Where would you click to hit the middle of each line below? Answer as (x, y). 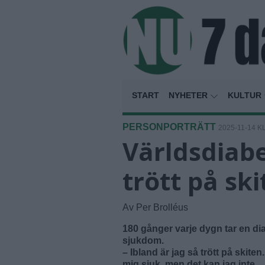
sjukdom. (143, 241)
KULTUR (246, 96)
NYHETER (189, 96)
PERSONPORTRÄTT (169, 127)
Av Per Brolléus (155, 208)
